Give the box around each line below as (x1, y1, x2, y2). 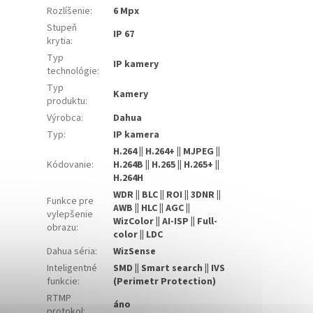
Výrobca (47, 111, 82, 126)
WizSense (113, 245, 156, 259)
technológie (47, 64, 98, 79)
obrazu (47, 221, 77, 235)
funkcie (47, 275, 78, 289)
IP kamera (113, 128, 160, 143)
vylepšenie (47, 208, 94, 222)
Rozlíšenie (47, 4, 91, 19)
